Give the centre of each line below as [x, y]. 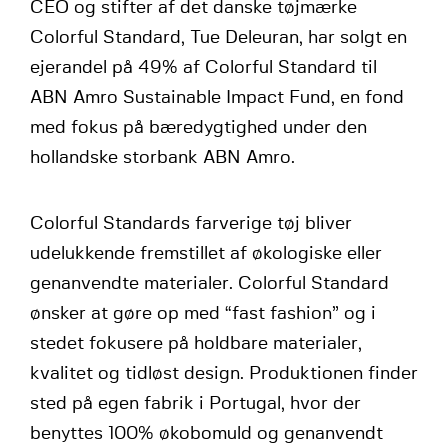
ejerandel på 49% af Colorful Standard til [203, 68]
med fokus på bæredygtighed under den [198, 128]
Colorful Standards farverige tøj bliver [191, 224]
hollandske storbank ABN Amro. [162, 158]
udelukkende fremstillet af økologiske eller [206, 254]
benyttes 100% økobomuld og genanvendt [206, 434]
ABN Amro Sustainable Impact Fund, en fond [217, 98]
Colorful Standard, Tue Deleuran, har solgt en [218, 38]
